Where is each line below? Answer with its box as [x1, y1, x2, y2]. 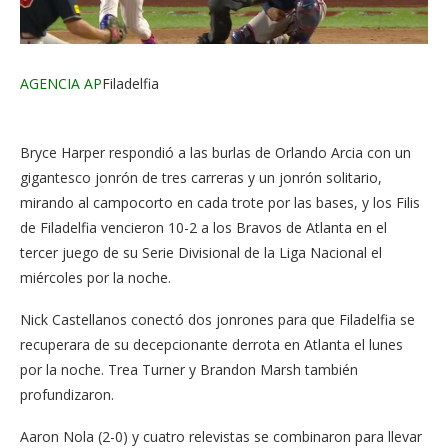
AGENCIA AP [20, 73, 102, 93]
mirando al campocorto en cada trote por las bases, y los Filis [20, 192, 420, 212]
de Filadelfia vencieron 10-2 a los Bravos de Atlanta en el [20, 217, 387, 237]
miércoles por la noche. [20, 267, 171, 287]
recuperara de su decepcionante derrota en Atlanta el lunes [20, 334, 403, 354]
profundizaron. [20, 384, 114, 404]
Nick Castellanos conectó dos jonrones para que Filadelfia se [20, 309, 415, 329]
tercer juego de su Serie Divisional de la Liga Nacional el [20, 242, 382, 262]
